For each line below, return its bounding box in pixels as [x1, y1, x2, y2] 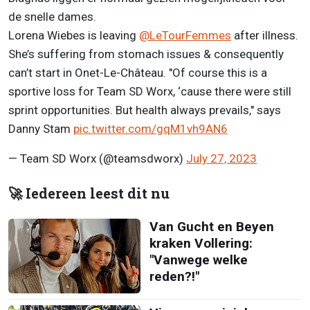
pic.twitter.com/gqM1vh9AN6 [73, 122, 228, 136]
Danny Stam [8, 122, 73, 136]
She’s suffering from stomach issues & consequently [8, 47, 284, 62]
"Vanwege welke [149, 252, 248, 268]
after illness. [231, 28, 298, 43]
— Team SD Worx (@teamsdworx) [8, 152, 186, 166]
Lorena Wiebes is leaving [8, 28, 139, 43]
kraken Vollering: [149, 235, 253, 252]
